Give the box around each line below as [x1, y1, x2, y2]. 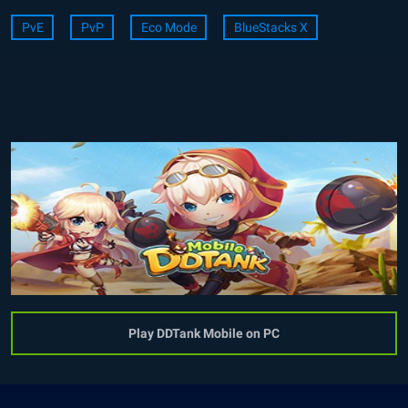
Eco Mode [140, 20, 197, 36]
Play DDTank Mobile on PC [128, 326, 280, 342]
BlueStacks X [233, 20, 308, 36]
